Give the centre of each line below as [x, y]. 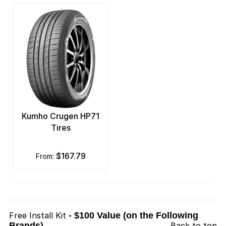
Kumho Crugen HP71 [61, 116]
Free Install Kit [38, 216]
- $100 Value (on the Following [134, 216]
